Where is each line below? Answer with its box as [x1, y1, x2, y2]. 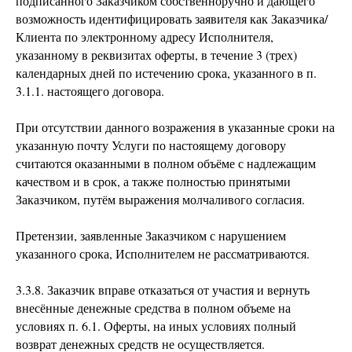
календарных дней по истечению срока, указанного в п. [16, 64, 317, 81]
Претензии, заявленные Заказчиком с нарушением [16, 227, 286, 244]
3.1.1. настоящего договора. [16, 82, 164, 99]
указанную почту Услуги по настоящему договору [16, 137, 286, 153]
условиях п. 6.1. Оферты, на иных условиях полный [16, 317, 296, 334]
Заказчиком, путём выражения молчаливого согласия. [16, 191, 305, 207]
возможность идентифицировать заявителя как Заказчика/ [16, 10, 328, 27]
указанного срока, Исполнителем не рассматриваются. [16, 245, 310, 262]
